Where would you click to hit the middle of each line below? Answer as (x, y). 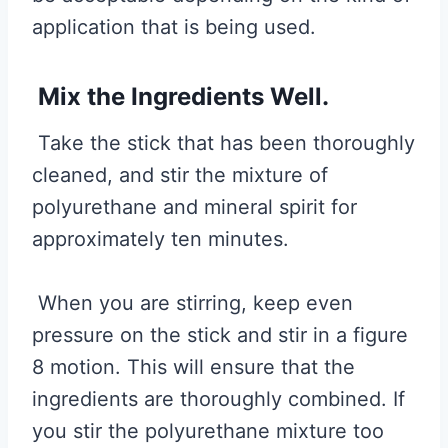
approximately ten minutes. (160, 238)
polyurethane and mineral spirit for (194, 206)
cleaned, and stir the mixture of (180, 174)
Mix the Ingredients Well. (180, 96)
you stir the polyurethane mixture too (208, 430)
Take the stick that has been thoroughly (223, 142)
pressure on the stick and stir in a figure (220, 334)
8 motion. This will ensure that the (193, 366)
